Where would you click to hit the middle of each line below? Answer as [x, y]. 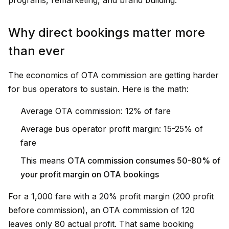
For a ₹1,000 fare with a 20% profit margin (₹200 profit [111, 196]
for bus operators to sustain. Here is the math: [98, 89]
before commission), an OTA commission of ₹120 [101, 210]
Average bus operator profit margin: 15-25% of [112, 129]
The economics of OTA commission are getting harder [113, 75]
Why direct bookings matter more [107, 32]
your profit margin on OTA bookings [90, 174]
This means [44, 161]
